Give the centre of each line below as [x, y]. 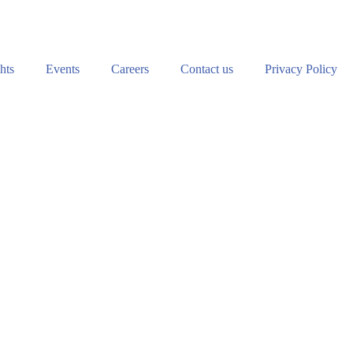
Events [63, 69]
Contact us [207, 69]
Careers [130, 69]
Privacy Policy [301, 69]
